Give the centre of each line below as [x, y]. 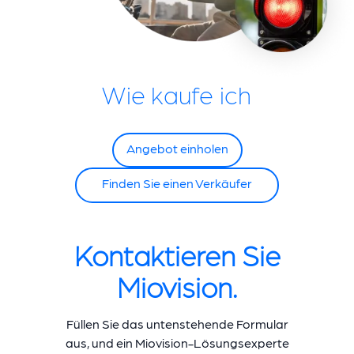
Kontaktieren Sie [177, 254]
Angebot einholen [177, 148]
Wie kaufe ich [177, 93]
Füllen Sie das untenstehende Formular [177, 323]
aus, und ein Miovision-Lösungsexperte [177, 342]
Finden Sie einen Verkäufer [177, 183]
